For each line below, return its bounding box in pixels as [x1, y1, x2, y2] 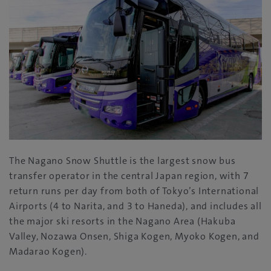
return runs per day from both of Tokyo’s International [9, 184, 260, 198]
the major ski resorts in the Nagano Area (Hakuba [9, 215, 236, 228]
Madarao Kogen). [9, 245, 88, 258]
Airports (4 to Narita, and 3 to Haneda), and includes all [9, 200, 262, 213]
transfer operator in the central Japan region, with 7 [9, 169, 249, 183]
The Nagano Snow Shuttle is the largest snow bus [9, 154, 236, 168]
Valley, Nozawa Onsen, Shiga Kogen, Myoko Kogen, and [9, 230, 260, 243]
